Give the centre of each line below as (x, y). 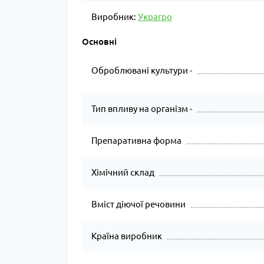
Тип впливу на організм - (142, 109)
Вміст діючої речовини (138, 204)
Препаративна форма (136, 141)
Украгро (155, 17)
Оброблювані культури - (142, 70)
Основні (99, 42)
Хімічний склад (123, 172)
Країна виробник (127, 236)
